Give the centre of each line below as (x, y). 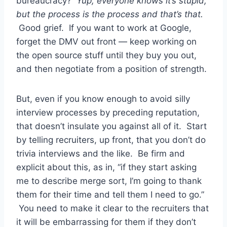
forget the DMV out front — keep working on (106, 42)
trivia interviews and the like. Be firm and (101, 154)
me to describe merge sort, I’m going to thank (109, 181)
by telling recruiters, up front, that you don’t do (111, 140)
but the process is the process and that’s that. (110, 14)
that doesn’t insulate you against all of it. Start (111, 126)
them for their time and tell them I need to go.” (110, 195)
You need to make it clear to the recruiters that (112, 209)
